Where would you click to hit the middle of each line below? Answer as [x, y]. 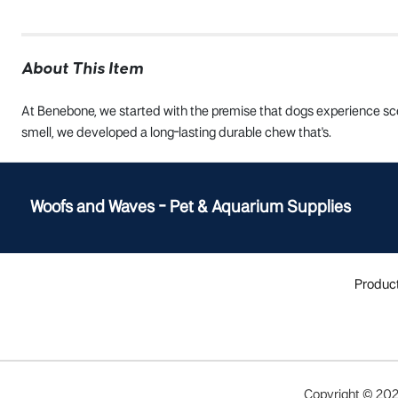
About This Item [82, 69]
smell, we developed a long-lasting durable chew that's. [176, 133]
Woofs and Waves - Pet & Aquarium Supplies [191, 208]
